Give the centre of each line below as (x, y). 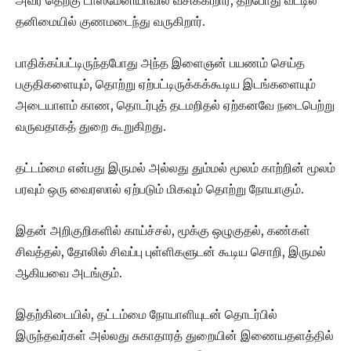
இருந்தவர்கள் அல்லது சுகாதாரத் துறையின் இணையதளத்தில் (175, 335)
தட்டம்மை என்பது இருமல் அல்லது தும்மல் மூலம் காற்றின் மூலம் (175, 168)
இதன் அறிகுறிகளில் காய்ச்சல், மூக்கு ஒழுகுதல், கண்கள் (163, 230)
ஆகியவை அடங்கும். (69, 273)
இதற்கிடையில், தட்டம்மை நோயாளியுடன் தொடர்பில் (147, 314)
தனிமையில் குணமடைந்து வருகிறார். (110, 21)
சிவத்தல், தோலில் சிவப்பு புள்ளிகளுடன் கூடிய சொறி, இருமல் (171, 251)
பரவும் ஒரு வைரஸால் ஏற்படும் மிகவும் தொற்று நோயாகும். (160, 189)
